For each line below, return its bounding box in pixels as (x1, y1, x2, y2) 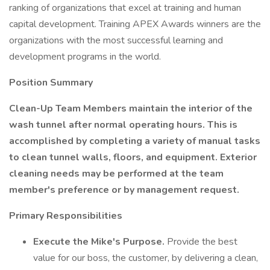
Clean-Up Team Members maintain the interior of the (9, 102, 253, 115)
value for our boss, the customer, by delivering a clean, (33, 251, 258, 265)
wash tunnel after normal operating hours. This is (9, 118, 237, 131)
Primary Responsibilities (9, 209, 122, 222)
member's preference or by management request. (9, 183, 239, 196)
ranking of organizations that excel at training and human (9, 1, 241, 14)
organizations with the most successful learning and (9, 34, 223, 47)
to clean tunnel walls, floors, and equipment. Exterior (9, 151, 257, 164)
